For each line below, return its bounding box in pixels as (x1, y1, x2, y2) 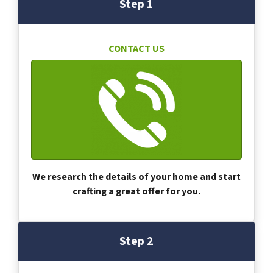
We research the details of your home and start (32, 169, 241, 183)
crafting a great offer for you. (73, 184, 200, 198)
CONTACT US (108, 41, 165, 55)
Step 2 (119, 232, 154, 250)
